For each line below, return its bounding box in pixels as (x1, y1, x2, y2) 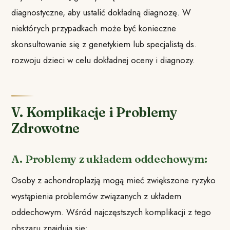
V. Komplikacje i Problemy (11, 104, 178, 121)
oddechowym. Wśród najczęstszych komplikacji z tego (11, 205, 212, 218)
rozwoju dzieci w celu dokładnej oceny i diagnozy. (11, 54, 196, 67)
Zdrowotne (11, 120, 80, 137)
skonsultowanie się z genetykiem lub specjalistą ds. (11, 38, 197, 51)
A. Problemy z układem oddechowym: (11, 152, 207, 166)
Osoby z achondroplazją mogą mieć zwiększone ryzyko (11, 174, 216, 186)
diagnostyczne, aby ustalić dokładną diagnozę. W (11, 6, 191, 19)
